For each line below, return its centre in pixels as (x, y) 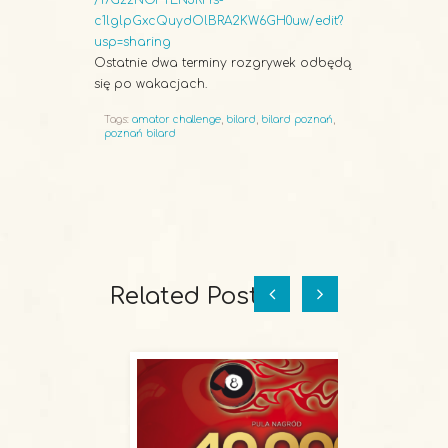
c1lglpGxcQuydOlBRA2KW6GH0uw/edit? (218, 21)
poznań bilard (140, 133)
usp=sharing (132, 42)
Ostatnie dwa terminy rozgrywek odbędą (222, 63)
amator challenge (176, 119)
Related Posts (191, 297)
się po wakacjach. (150, 84)
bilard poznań (297, 119)
